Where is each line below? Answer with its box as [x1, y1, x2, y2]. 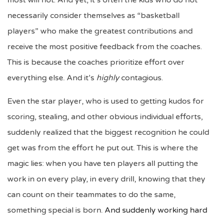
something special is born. [7, 205, 105, 215]
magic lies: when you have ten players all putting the [7, 159, 198, 168]
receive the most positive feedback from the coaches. [7, 42, 202, 52]
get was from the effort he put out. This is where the [7, 143, 198, 153]
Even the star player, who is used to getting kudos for [7, 96, 204, 106]
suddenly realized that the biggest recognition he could [7, 127, 209, 137]
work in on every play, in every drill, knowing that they [7, 174, 205, 184]
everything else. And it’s [7, 73, 96, 83]
